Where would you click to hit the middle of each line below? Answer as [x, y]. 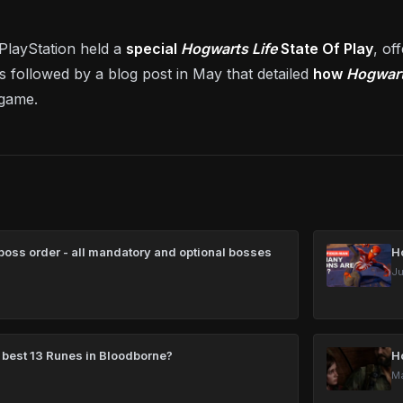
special [153, 49]
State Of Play [327, 49]
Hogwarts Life [231, 49]
